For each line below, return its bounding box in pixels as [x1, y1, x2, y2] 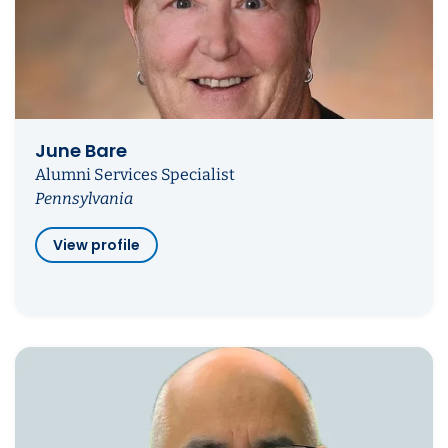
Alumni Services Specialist [35, 164, 235, 184]
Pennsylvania [35, 188, 133, 208]
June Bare [35, 137, 127, 163]
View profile [53, 234, 140, 255]
